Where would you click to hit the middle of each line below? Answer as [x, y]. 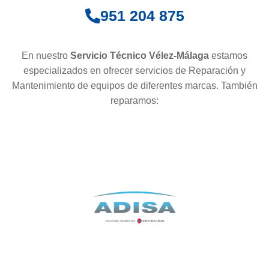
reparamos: [134, 101]
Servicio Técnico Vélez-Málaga [141, 56]
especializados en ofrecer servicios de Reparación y [134, 71]
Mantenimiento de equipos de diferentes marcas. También [134, 86]
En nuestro [46, 56]
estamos [229, 56]
